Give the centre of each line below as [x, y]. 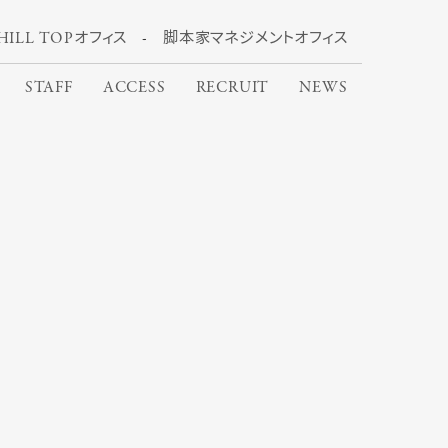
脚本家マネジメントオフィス [255, 39]
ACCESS [134, 88]
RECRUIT [232, 88]
